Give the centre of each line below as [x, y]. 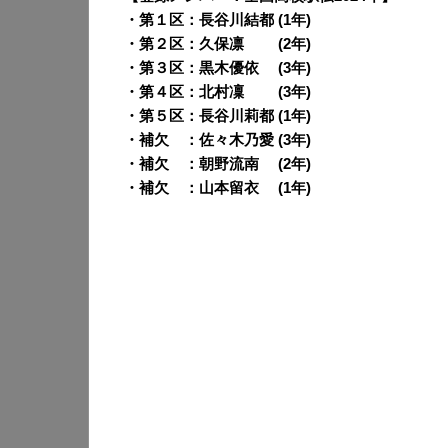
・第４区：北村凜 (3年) [217, 92]
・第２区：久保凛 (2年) [217, 44]
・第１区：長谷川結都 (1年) [217, 20]
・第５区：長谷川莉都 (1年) [217, 116]
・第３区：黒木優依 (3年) [217, 68]
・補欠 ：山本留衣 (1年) [217, 188]
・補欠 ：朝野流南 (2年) [217, 164]
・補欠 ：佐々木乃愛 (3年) [217, 140]
